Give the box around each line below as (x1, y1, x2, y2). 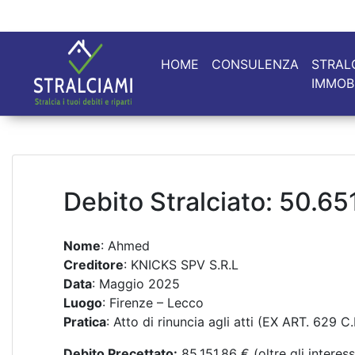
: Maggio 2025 (92, 276, 180, 292)
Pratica (63, 314, 106, 330)
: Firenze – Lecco (102, 295, 204, 311)
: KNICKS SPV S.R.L (124, 257, 239, 273)
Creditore (63, 257, 124, 273)
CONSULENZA (212, 56, 300, 72)
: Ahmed (101, 238, 150, 254)
